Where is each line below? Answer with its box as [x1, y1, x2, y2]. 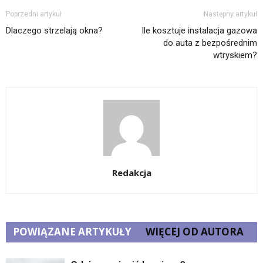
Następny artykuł [204, 10, 257, 19]
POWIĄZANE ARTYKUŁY [13, 225, 131, 239]
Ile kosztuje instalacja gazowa [141, 25, 257, 36]
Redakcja [112, 167, 151, 179]
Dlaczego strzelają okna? [6, 25, 103, 36]
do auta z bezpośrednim [163, 38, 257, 49]
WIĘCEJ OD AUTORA [146, 225, 244, 239]
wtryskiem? [213, 50, 257, 61]
